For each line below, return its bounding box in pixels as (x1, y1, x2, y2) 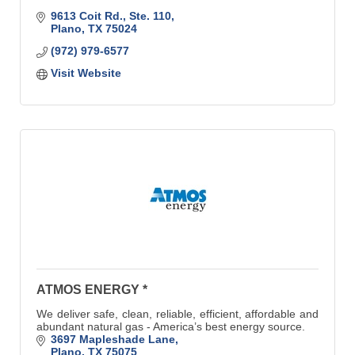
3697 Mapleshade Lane (50, 332, 175, 345)
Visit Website (50, 66, 121, 79)
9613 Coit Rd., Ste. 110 (50, 9, 171, 22)
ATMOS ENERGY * (36, 282, 147, 296)
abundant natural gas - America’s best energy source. (36, 319, 305, 333)
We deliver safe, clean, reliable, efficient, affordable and (36, 307, 319, 320)
